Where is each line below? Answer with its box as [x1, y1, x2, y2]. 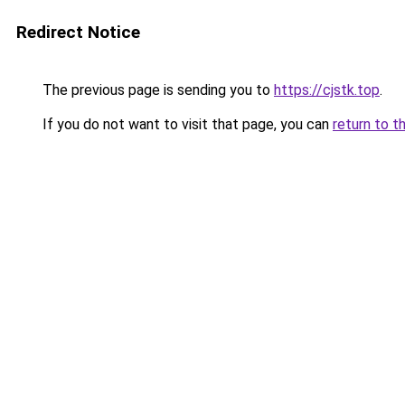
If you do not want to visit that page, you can [39, 116, 333, 133]
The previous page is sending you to [39, 81, 274, 99]
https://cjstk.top [274, 81, 380, 99]
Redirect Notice [16, 22, 140, 42]
